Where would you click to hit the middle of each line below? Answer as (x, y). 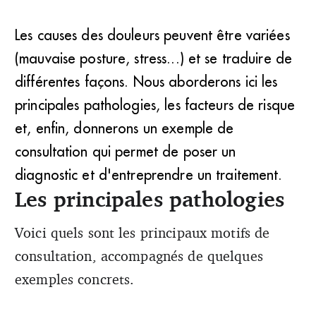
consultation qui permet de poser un (126, 151)
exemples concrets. (75, 279)
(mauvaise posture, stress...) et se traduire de (154, 58)
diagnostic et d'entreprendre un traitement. (149, 174)
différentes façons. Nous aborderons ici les (146, 81)
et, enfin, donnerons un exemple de (124, 128)
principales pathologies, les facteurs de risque (155, 104)
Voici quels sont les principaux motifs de (142, 232)
